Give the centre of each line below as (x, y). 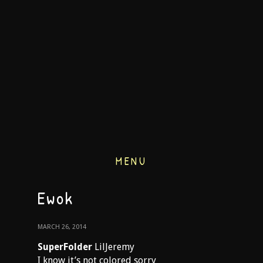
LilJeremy (113, 247)
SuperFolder (65, 247)
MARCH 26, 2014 (62, 227)
